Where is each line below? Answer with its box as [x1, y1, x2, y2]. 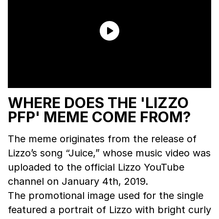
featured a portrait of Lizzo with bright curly [8, 203, 211, 216]
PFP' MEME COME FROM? [8, 108, 191, 126]
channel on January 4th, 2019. [8, 175, 148, 187]
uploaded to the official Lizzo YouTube [8, 161, 184, 173]
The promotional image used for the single [8, 189, 203, 201]
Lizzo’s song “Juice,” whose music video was [8, 147, 211, 159]
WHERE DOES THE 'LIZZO [8, 93, 189, 111]
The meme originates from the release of [8, 132, 197, 145]
